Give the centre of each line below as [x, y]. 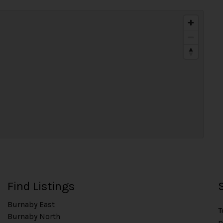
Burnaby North [34, 216]
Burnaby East [31, 204]
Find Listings [41, 186]
